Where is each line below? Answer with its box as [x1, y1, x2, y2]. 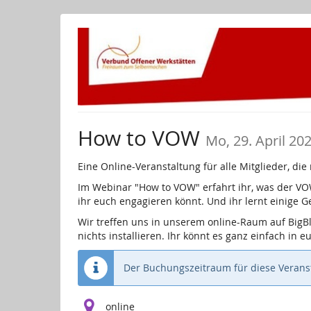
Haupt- [10, 19, 42, 33]
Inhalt [10, 33, 37, 47]
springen [10, 47, 51, 61]
